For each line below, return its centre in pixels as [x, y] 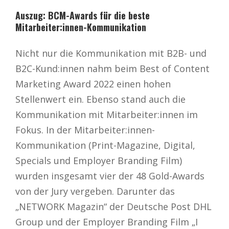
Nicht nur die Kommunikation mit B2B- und [111, 53]
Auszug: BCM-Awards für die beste [83, 15]
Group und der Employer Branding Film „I [107, 222]
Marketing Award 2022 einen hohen [93, 84]
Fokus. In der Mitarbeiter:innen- [85, 130]
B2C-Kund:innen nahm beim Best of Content [112, 68]
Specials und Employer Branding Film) [99, 160]
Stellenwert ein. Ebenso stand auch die [100, 99]
